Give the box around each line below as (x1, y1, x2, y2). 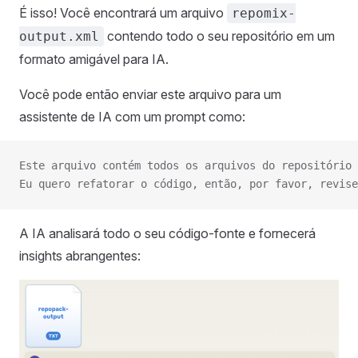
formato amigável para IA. (19, 51, 169, 68)
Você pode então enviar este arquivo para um (19, 86, 281, 103)
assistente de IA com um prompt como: (19, 109, 245, 125)
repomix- (232, 6, 296, 22)
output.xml (19, 29, 99, 45)
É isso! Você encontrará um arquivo (19, 5, 227, 22)
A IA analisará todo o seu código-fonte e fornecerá (19, 225, 316, 242)
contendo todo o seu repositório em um (104, 28, 335, 45)
